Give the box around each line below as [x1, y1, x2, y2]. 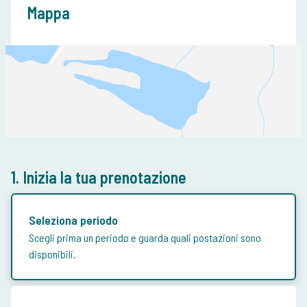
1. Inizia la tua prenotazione [11, 167, 186, 188]
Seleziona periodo [29, 212, 118, 228]
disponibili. [29, 247, 76, 261]
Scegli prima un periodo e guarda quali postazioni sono [29, 231, 261, 245]
